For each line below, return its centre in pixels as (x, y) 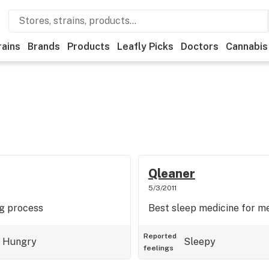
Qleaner (171, 174)
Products (89, 47)
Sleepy (199, 242)
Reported (160, 236)
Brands (44, 47)
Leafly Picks (145, 47)
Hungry (20, 242)
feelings (158, 248)
